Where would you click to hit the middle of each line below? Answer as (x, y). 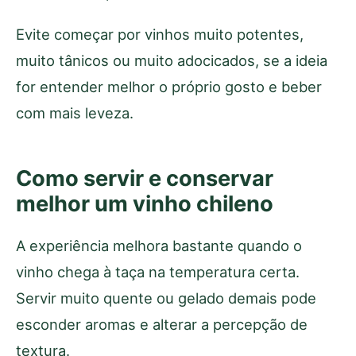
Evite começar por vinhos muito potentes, (160, 34)
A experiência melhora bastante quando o (159, 245)
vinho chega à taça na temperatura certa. (158, 271)
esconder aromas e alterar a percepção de (162, 324)
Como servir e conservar (145, 178)
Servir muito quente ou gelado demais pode (166, 298)
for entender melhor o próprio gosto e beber (169, 86)
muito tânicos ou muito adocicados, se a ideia (172, 60)
